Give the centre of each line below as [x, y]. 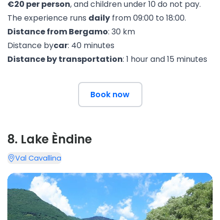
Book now [110, 94]
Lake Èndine [56, 139]
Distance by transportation [65, 59]
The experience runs [48, 18]
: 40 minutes [91, 45]
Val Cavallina [38, 158]
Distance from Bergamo [58, 32]
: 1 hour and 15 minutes [165, 59]
